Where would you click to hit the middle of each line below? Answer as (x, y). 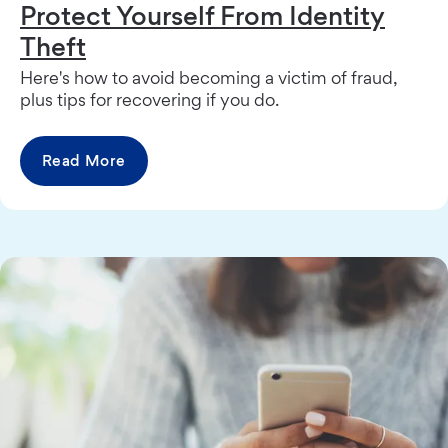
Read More (84, 161)
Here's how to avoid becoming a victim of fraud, (209, 78)
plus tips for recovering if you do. (149, 100)
